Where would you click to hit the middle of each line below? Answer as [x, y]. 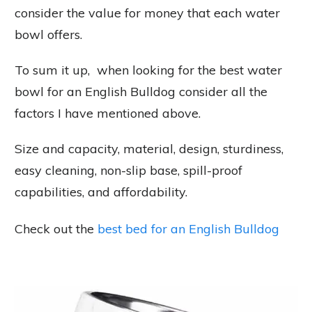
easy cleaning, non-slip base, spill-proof [128, 170]
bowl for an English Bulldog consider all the [141, 92]
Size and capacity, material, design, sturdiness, [149, 149]
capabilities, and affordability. [104, 192]
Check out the [56, 229]
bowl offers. [48, 34]
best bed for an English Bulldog [188, 229]
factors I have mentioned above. [109, 113]
